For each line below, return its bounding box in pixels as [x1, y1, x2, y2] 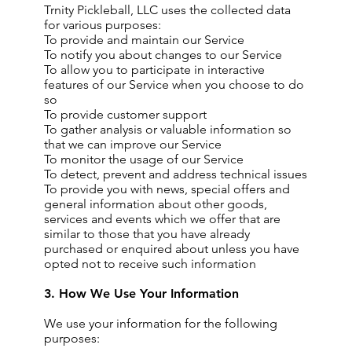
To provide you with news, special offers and [44, 181, 290, 196]
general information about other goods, [44, 196, 267, 211]
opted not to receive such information [44, 256, 256, 271]
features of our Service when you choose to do [44, 77, 304, 92]
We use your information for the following [44, 316, 277, 331]
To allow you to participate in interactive [44, 62, 265, 77]
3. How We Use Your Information [44, 286, 239, 301]
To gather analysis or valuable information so [44, 122, 291, 137]
